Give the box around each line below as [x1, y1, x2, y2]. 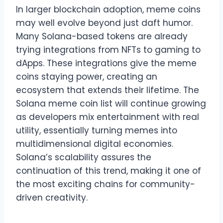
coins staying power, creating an [16, 70, 157, 83]
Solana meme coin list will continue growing [16, 97, 206, 110]
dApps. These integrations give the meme [16, 57, 197, 69]
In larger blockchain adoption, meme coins [16, 3, 201, 15]
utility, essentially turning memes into [16, 124, 177, 136]
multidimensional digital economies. [16, 137, 173, 150]
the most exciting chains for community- [16, 178, 195, 190]
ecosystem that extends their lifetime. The [16, 84, 199, 96]
